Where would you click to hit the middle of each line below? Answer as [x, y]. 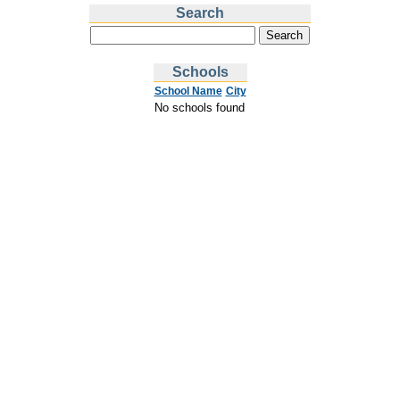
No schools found [199, 108]
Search [200, 13]
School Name [188, 91]
